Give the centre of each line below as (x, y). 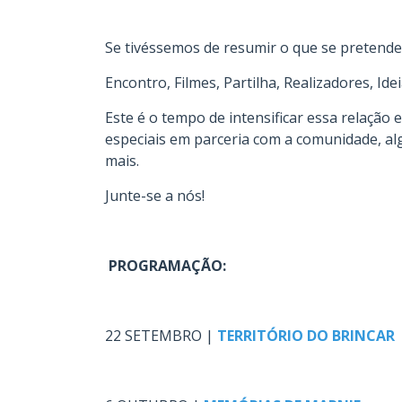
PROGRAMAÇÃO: (167, 266)
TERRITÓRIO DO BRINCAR (306, 336)
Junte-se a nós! (155, 196)
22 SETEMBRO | (161, 336)
